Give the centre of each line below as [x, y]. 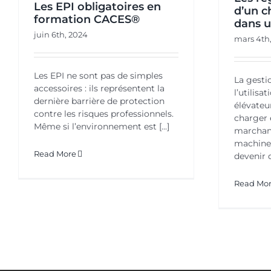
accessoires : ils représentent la [99, 88]
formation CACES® [87, 19]
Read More [55, 153]
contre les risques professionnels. [103, 113]
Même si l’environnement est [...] [101, 126]
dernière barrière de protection [99, 101]
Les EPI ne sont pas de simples [98, 75]
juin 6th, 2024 [60, 34]
